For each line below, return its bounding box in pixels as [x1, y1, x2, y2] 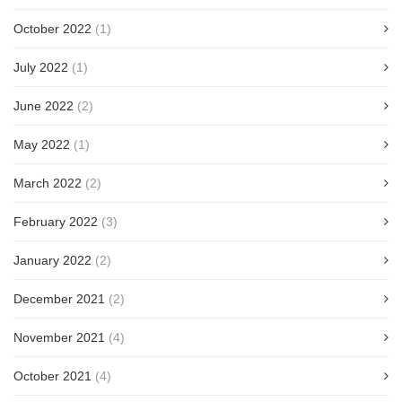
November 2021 [13, 329, 105, 345]
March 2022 [13, 175, 82, 190]
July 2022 [13, 59, 68, 74]
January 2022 [13, 252, 92, 267]
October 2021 [13, 368, 92, 383]
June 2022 [13, 98, 74, 113]
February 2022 [13, 214, 98, 229]
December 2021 [13, 291, 105, 306]
